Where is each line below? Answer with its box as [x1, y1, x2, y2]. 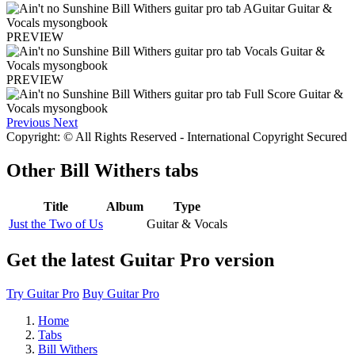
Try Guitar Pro [6, 286, 79, 300]
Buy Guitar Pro [82, 286, 159, 300]
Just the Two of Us [9, 216, 103, 231]
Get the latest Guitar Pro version [6, 249, 274, 270]
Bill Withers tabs [60, 160, 198, 181]
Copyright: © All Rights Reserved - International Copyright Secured [6, 130, 347, 144]
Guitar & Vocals [147, 216, 227, 231]
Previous [6, 116, 50, 130]
